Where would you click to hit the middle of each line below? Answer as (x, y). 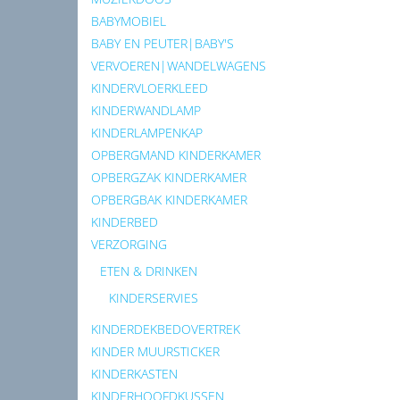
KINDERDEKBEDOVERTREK (166, 329)
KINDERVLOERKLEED (150, 88)
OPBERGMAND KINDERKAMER (176, 155)
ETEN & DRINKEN (149, 271)
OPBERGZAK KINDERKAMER (169, 177)
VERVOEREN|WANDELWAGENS (179, 66)
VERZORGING (129, 244)
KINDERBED (125, 222)
